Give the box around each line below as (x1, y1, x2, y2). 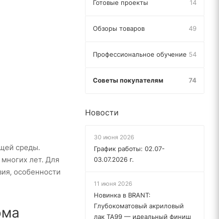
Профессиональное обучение (93, 50, 187, 58)
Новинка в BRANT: (94, 191, 151, 199)
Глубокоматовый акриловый (94, 202, 184, 210)
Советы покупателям (93, 76, 163, 84)
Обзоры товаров (93, 24, 145, 32)
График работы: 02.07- (94, 145, 165, 153)
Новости (85, 108, 119, 117)
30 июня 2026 (94, 133, 134, 141)
